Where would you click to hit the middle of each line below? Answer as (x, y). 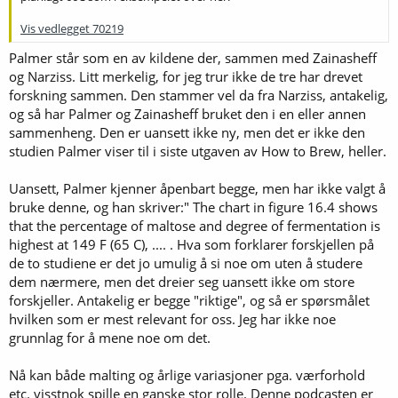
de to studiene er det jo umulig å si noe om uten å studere (186, 263)
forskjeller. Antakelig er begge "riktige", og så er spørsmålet (189, 300)
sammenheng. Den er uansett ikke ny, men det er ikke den (187, 132)
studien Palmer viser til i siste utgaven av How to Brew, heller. (198, 151)
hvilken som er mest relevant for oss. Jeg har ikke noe (172, 319)
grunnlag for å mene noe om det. (110, 338)
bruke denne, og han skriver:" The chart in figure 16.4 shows (193, 207)
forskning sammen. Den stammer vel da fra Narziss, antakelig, (199, 95)
